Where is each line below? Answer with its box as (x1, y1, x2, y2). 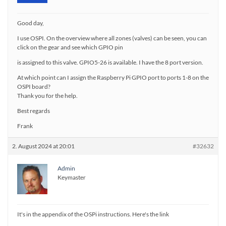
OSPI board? (17, 83, 50, 90)
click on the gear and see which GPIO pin (17, 43, 123, 51)
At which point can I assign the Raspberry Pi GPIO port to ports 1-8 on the (17, 74, 209, 81)
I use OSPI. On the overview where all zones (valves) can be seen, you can (17, 34, 207, 42)
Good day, (17, 19, 44, 27)
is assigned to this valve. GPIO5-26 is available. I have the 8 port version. (17, 59, 203, 66)
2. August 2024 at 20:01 (12, 142, 75, 150)
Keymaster (58, 174, 86, 181)
